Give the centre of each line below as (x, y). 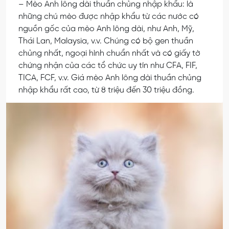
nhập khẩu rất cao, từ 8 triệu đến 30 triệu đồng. (106, 90)
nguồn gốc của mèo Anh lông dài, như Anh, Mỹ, (106, 29)
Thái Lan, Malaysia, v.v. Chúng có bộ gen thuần (106, 41)
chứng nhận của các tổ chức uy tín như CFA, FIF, (108, 65)
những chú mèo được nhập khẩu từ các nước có (109, 16)
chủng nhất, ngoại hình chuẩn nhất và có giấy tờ (109, 53)
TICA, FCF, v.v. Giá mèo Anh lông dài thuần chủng (110, 78)
